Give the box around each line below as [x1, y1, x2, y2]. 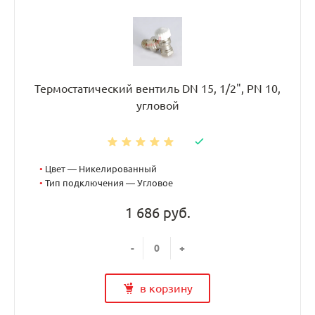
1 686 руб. [124, 205, 191, 221]
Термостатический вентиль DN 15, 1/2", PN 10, [34, 82, 281, 96]
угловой [136, 99, 179, 112]
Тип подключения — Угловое [45, 178, 173, 188]
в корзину [139, 282, 193, 295]
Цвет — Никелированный [45, 164, 157, 174]
